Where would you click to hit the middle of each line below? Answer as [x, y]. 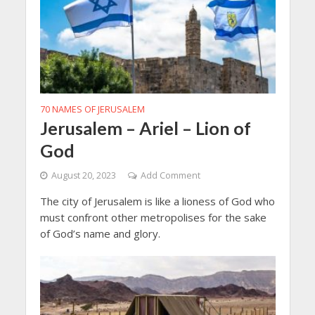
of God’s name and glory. [100, 233]
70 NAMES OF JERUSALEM [92, 109]
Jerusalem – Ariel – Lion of [145, 128]
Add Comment [170, 175]
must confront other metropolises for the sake [153, 217]
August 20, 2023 [83, 175]
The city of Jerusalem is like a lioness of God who [157, 201]
